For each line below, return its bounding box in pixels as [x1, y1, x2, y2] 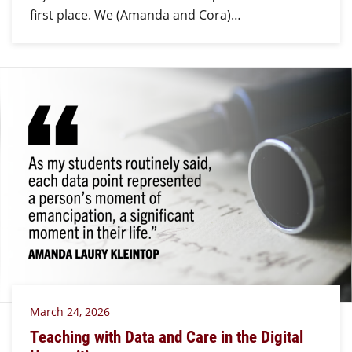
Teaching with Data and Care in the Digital [29, 324, 303, 347]
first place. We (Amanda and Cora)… [29, 6, 241, 24]
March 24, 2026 [29, 304, 110, 320]
